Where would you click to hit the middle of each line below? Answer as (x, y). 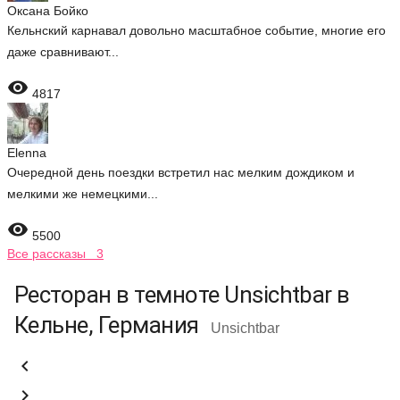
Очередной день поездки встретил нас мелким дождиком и (181, 172)
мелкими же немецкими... (83, 194)
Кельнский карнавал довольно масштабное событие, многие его (196, 30)
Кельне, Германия (109, 325)
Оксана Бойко (48, 11)
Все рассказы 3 (55, 254)
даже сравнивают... (63, 52)
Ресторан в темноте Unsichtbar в (182, 295)
